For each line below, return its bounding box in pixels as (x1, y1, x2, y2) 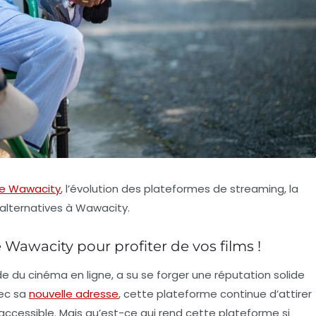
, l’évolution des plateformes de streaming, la (61, 181, 298, 196)
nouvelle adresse (29, 286, 119, 301)
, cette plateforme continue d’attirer (119, 286, 312, 301)
